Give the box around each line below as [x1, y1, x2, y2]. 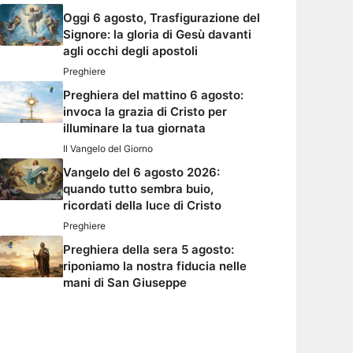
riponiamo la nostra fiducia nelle [63, 258, 247, 274]
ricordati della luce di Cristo [63, 198, 221, 214]
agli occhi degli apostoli [63, 43, 198, 59]
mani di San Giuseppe [63, 275, 187, 291]
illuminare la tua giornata [63, 121, 206, 136]
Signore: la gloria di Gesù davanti [63, 27, 251, 43]
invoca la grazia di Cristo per [63, 104, 227, 120]
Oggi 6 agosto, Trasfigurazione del [63, 10, 260, 26]
